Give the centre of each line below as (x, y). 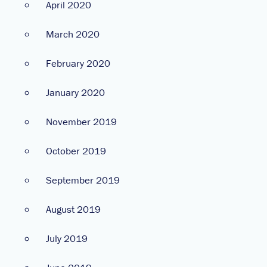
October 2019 (76, 150)
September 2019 (83, 180)
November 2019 (81, 121)
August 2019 (73, 209)
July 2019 (67, 238)
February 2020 (78, 63)
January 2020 (75, 92)
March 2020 (73, 34)
